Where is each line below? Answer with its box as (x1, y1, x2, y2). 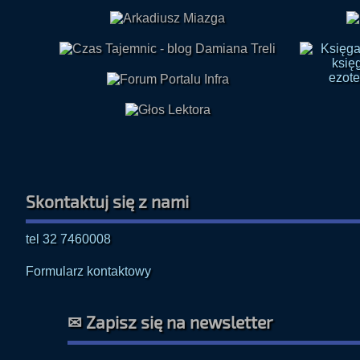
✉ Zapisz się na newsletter (67, 312, 272, 332)
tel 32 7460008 (26, 232, 111, 246)
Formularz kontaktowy (26, 264, 151, 278)
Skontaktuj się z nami (26, 191, 189, 211)
